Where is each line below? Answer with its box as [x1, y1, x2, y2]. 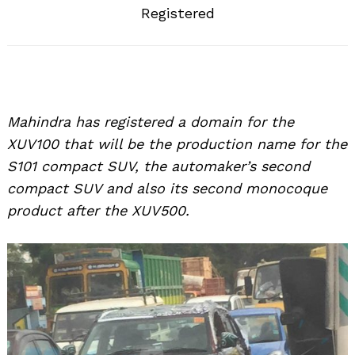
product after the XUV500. [7, 202, 189, 219]
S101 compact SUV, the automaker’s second [7, 158, 310, 175]
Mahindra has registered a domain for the [7, 113, 294, 131]
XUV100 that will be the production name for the [7, 136, 347, 153]
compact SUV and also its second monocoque [7, 180, 327, 197]
